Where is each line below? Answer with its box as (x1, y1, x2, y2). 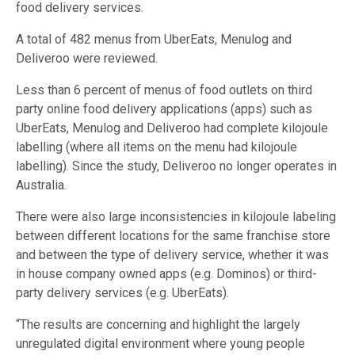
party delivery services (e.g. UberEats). (16, 285, 229, 301)
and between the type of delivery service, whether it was (16, 247, 329, 263)
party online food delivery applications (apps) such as (16, 101, 312, 117)
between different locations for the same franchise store (16, 228, 330, 244)
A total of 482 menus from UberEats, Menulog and (16, 32, 292, 48)
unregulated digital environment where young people (16, 336, 305, 352)
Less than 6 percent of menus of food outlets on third (16, 82, 312, 98)
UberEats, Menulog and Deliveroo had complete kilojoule (16, 120, 328, 136)
